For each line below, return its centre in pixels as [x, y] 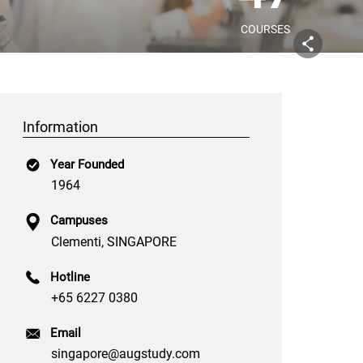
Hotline [70, 277]
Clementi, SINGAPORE [114, 241]
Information [60, 127]
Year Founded [87, 164]
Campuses [79, 221]
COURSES [265, 29]
